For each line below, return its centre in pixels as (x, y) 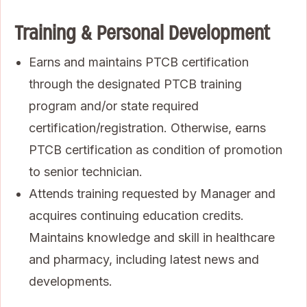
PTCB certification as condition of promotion (156, 149)
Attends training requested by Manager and (152, 193)
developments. (71, 281)
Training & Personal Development (142, 33)
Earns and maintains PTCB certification (139, 62)
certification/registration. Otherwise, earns (147, 127)
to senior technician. (86, 171)
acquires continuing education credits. (136, 215)
